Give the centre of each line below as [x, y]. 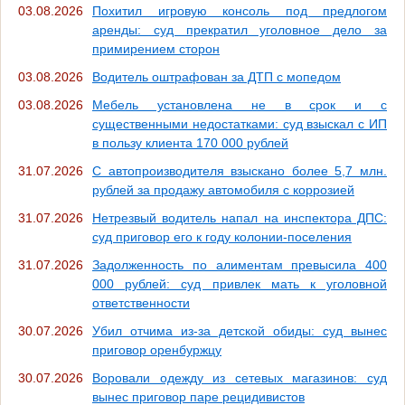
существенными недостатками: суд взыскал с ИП [240, 124]
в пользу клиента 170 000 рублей [190, 143]
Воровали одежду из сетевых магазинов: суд [240, 378]
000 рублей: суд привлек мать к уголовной [240, 284]
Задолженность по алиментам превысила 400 [240, 265]
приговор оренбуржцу [157, 350]
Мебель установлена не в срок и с [240, 105]
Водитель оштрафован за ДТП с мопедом [217, 77]
